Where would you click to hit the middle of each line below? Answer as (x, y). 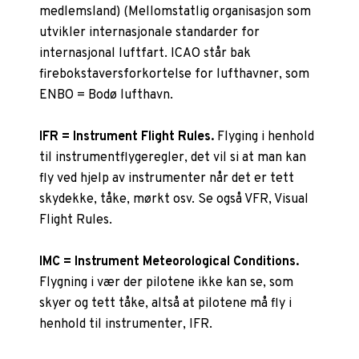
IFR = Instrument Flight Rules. (127, 137)
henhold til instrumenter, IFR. (126, 324)
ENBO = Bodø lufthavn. (107, 95)
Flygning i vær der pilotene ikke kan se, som (167, 282)
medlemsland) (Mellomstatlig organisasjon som (175, 12)
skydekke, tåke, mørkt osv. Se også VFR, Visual (174, 199)
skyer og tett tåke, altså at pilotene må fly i (166, 303)
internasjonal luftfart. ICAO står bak (145, 53)
